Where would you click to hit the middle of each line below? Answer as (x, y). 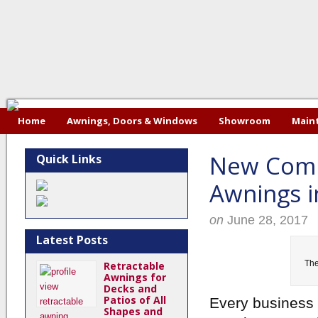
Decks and (130, 289)
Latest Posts (72, 240)
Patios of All (135, 300)
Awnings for (135, 277)
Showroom (245, 121)
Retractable (134, 266)
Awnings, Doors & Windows (132, 121)
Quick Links (69, 159)
